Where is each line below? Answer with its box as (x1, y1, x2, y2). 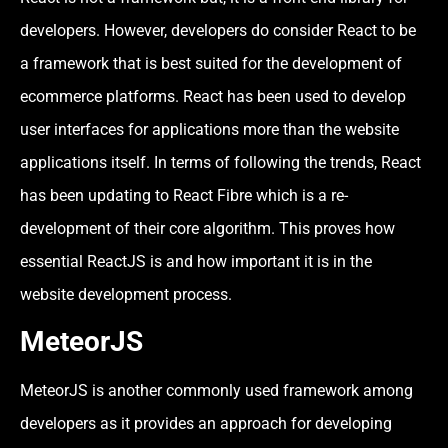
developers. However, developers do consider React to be (20, 20, 416, 40)
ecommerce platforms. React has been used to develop (20, 86, 406, 106)
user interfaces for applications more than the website (20, 119, 399, 139)
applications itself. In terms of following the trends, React (20, 152, 421, 172)
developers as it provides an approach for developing (20, 413, 392, 433)
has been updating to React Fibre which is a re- (20, 185, 348, 205)
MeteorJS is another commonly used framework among (20, 380, 413, 400)
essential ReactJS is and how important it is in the (20, 251, 372, 271)
